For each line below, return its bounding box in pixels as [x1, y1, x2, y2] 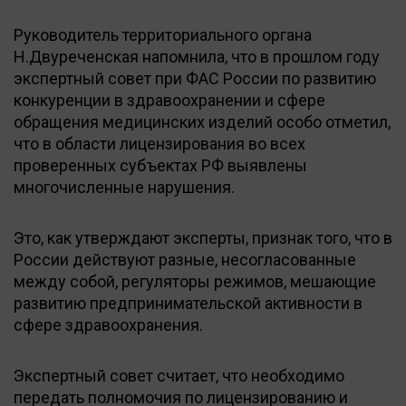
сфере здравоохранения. [14, 314, 203, 334]
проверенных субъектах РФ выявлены [14, 155, 307, 175]
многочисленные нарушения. [14, 177, 235, 197]
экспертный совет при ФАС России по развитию [14, 68, 376, 88]
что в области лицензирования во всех [14, 133, 305, 153]
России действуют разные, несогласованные [14, 249, 356, 269]
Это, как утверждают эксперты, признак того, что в [14, 227, 392, 247]
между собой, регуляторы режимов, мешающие [14, 271, 376, 291]
